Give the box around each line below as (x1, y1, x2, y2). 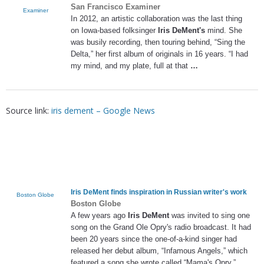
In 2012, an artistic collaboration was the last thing (71, 14, 242, 23)
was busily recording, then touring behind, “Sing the (71, 38, 245, 47)
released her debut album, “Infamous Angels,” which (71, 246, 247, 256)
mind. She (205, 26, 242, 35)
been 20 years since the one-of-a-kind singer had (71, 235, 237, 244)
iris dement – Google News (51, 105, 155, 117)
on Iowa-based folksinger (71, 26, 158, 35)
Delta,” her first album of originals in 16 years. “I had (71, 49, 248, 58)
